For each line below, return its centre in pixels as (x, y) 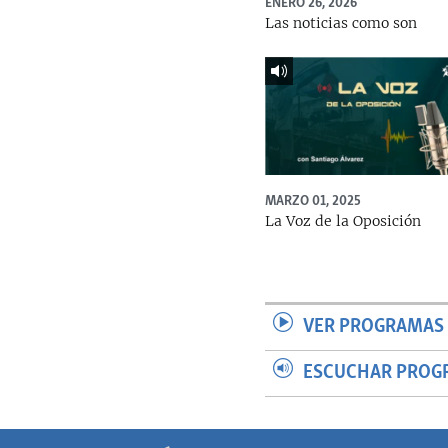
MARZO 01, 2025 (313, 200)
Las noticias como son (341, 23)
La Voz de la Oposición (343, 220)
